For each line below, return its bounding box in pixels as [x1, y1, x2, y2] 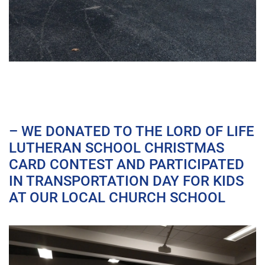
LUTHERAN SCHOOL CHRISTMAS [9, 137, 224, 157]
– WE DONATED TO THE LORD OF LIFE [9, 121, 254, 140]
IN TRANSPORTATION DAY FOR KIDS [9, 170, 244, 190]
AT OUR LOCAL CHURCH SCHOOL [9, 187, 225, 206]
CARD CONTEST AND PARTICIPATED [9, 154, 244, 173]
